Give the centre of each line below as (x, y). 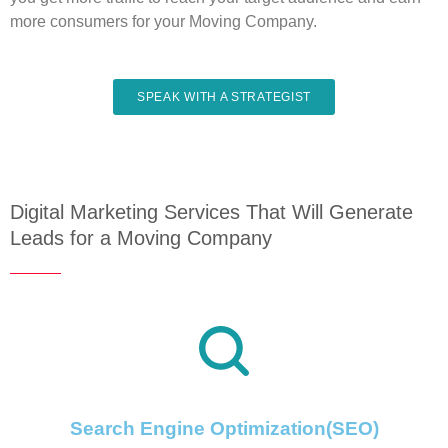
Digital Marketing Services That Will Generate (211, 212)
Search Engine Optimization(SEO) (224, 429)
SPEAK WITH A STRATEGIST (224, 97)
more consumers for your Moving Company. (163, 22)
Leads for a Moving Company (141, 238)
